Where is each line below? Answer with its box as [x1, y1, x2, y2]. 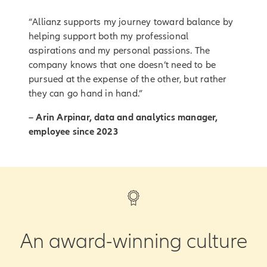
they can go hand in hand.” [29, 88, 143, 99]
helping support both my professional [29, 30, 189, 42]
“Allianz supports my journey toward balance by [29, 16, 234, 27]
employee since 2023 [29, 126, 119, 137]
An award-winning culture [20, 229, 247, 253]
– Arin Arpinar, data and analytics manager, [29, 111, 218, 123]
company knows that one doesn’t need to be [29, 59, 216, 70]
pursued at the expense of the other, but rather [29, 73, 227, 85]
